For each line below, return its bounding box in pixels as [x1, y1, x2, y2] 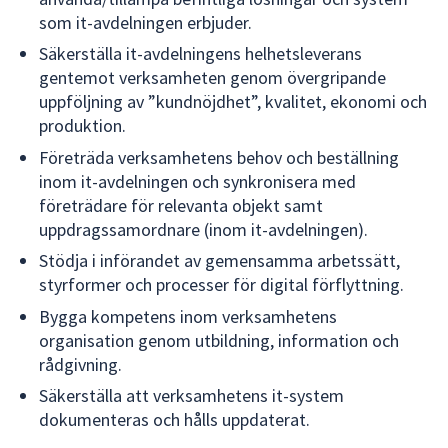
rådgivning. [39, 352, 122, 376]
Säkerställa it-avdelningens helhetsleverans [39, 42, 362, 66]
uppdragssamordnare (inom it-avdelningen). [39, 217, 368, 241]
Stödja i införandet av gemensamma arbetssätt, [39, 249, 400, 273]
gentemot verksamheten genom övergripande [39, 66, 386, 90]
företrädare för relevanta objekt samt [39, 193, 323, 217]
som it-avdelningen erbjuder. [39, 10, 252, 34]
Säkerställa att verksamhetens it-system [39, 384, 344, 408]
